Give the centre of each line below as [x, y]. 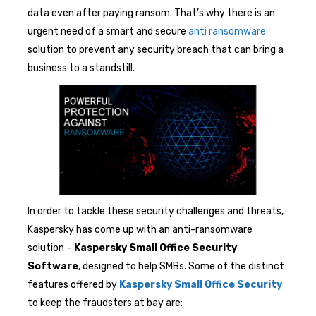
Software [53, 266]
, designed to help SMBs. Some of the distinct [181, 266]
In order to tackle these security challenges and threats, [156, 211]
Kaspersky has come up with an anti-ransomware [140, 229]
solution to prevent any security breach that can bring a [156, 49]
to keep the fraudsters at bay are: [105, 303]
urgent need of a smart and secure [108, 31]
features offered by [73, 284]
